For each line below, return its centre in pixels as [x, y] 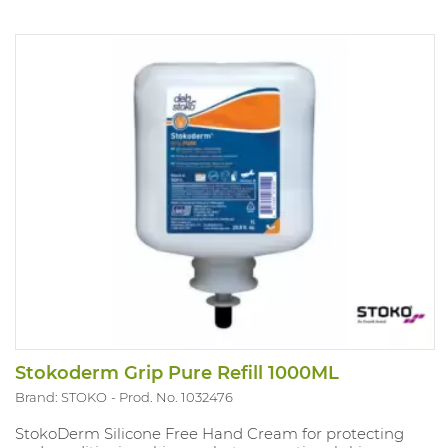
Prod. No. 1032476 [176, 397]
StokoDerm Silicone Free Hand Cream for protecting [209, 434]
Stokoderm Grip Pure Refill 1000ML [177, 373]
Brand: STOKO [61, 397]
